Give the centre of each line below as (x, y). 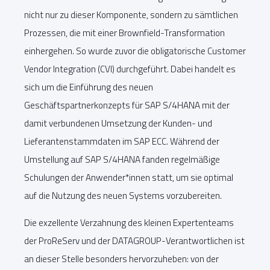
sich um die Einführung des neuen (89, 87)
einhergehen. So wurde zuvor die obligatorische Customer (135, 51)
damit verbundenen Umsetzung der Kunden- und (118, 123)
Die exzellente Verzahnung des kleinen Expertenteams (129, 223)
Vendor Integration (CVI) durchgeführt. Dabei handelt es (130, 69)
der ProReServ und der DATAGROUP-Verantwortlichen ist (134, 241)
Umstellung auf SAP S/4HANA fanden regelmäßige (122, 159)
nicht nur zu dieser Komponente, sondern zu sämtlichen (131, 14)
